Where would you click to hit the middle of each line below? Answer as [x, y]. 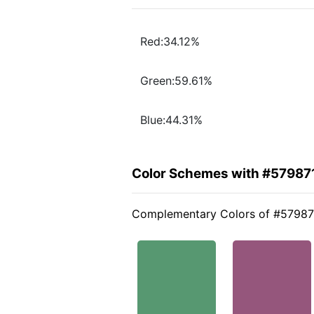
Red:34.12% [170, 42]
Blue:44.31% [171, 120]
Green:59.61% [176, 81]
